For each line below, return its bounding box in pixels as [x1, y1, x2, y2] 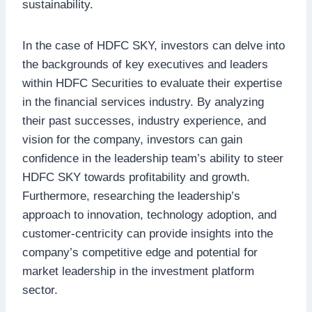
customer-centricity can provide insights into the [22, 226, 273, 240]
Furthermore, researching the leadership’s [22, 189, 240, 203]
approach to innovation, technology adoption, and [22, 208, 276, 221]
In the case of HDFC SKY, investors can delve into [22, 38, 285, 52]
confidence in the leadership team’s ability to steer [22, 151, 283, 165]
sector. [22, 283, 58, 297]
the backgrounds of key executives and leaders [22, 57, 268, 71]
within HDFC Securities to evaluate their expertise [22, 76, 282, 90]
